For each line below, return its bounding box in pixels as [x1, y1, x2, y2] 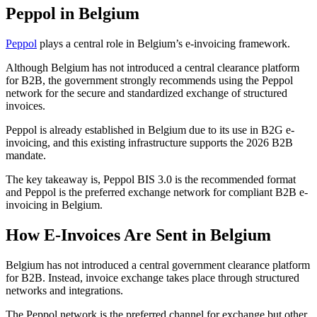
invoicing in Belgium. [6, 198, 103, 211]
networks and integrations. [6, 284, 123, 296]
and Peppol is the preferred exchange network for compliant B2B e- [6, 185, 308, 198]
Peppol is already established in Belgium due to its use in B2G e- [6, 123, 294, 136]
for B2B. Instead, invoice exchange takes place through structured [6, 271, 299, 284]
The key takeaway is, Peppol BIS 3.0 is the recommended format [6, 173, 296, 185]
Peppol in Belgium [6, 4, 139, 23]
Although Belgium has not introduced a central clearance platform [6, 61, 299, 74]
